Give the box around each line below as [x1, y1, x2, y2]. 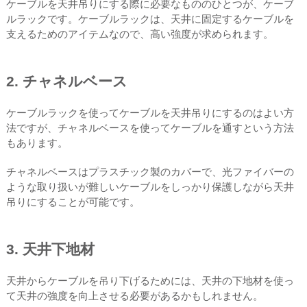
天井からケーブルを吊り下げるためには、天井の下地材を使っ [5, 275, 294, 286]
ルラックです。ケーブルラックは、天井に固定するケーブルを [5, 13, 294, 25]
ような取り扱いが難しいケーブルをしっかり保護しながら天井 [5, 181, 294, 193]
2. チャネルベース [5, 73, 127, 89]
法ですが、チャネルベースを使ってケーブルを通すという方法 [5, 122, 294, 134]
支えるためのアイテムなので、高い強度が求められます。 [5, 28, 273, 40]
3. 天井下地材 [5, 241, 95, 257]
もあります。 [5, 137, 68, 149]
